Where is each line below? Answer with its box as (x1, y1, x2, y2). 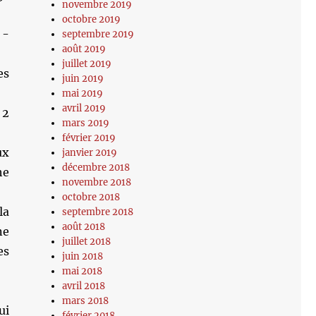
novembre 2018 (62, 176, 132, 188)
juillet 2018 (62, 236, 111, 248)
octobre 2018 (62, 191, 121, 203)
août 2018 (62, 221, 106, 233)
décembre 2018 (62, 162, 130, 174)
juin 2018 (62, 250, 104, 262)
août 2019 (62, 43, 107, 55)
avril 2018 (62, 280, 106, 292)
